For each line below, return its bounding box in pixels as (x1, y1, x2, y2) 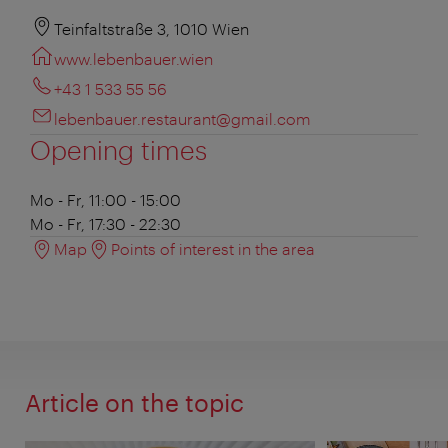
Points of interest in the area (111, 238, 315, 258)
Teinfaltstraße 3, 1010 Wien (54, 18, 249, 38)
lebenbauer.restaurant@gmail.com (54, 108, 311, 128)
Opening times (30, 133, 207, 165)
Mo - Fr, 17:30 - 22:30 (30, 213, 181, 233)
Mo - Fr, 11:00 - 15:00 (30, 189, 181, 209)
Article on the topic (25, 387, 244, 417)
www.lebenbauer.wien (54, 48, 213, 68)
